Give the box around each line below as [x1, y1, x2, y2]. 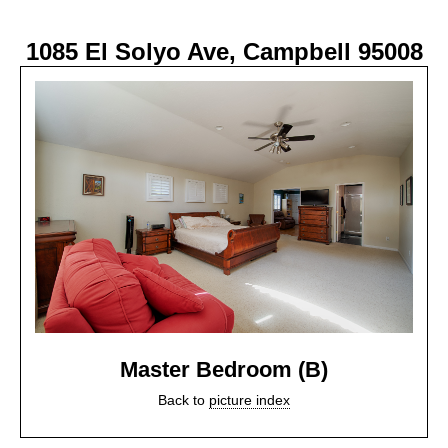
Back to [158, 392, 209, 409]
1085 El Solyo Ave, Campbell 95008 [25, 38, 423, 65]
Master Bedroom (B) [120, 357, 328, 383]
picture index [209, 392, 290, 409]
